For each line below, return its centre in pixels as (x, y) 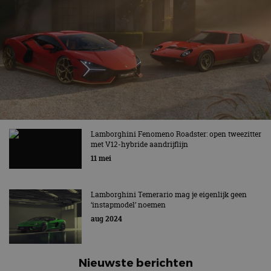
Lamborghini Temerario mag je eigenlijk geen (169, 194)
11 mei (101, 158)
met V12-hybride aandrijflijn (139, 144)
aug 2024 (106, 219)
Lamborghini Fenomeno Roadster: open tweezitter (176, 134)
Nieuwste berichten (135, 262)
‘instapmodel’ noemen (128, 205)
